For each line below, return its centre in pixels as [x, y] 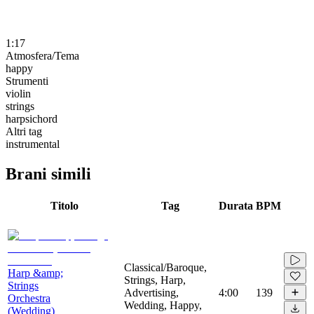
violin [18, 93]
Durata [236, 205]
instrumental [33, 144]
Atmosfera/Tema [42, 55]
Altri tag [24, 131]
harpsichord [32, 118]
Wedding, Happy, [163, 305]
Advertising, [151, 292]
